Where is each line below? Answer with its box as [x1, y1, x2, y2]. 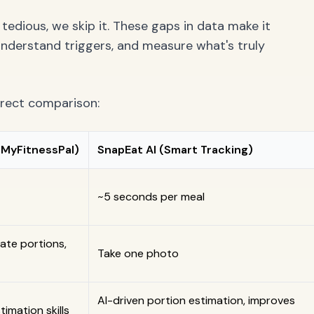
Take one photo [97, 246, 179, 261]
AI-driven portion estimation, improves [97, 293, 295, 308]
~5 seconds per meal [97, 189, 205, 204]
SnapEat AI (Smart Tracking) [97, 142, 253, 157]
